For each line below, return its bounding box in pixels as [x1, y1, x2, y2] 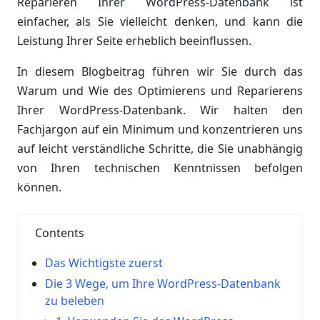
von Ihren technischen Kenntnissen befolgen [17, 160, 303, 176]
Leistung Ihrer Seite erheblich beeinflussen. [17, 33, 251, 49]
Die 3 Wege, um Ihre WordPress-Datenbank [45, 276, 281, 291]
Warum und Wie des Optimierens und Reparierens [17, 83, 303, 99]
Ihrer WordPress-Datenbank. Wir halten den [17, 102, 303, 118]
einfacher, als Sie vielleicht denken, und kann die [17, 14, 303, 29]
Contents [35, 225, 84, 241]
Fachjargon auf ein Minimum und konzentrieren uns [17, 121, 303, 137]
